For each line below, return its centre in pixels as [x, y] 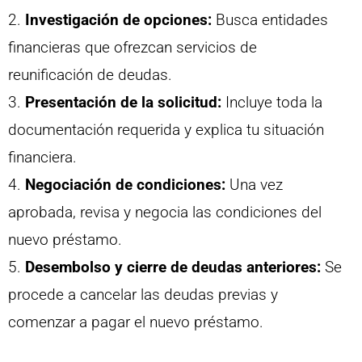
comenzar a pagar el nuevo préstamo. [136, 322]
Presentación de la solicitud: [123, 103]
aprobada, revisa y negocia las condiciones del [165, 213]
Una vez [254, 185]
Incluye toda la [272, 103]
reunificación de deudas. [90, 75]
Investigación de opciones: [118, 20]
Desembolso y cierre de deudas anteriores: [173, 267]
